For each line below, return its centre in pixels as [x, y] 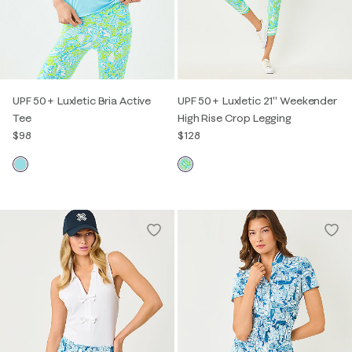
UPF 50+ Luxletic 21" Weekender [257, 100]
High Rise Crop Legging [235, 117]
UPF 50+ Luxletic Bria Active [82, 100]
